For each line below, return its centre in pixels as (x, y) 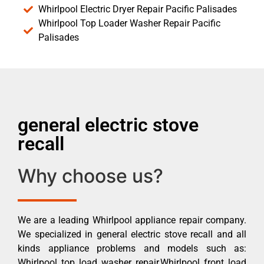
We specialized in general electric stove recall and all (132, 234)
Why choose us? (90, 176)
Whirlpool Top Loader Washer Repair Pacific (129, 23)
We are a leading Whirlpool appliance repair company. (132, 220)
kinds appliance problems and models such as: (132, 248)
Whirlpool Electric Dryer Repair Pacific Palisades (138, 9)
